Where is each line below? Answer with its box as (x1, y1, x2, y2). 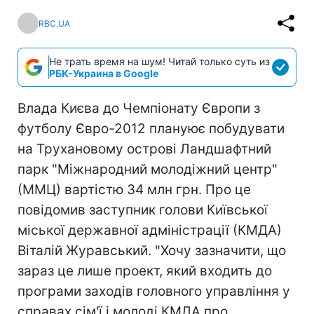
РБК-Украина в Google (49, 67, 158, 79)
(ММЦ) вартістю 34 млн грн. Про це (18, 182, 251, 198)
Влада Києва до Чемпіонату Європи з (18, 100, 260, 116)
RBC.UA (39, 18, 70, 29)
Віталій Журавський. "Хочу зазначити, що (18, 243, 286, 259)
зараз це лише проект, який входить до (18, 263, 272, 279)
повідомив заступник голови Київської (18, 202, 268, 218)
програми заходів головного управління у (18, 283, 290, 299)
